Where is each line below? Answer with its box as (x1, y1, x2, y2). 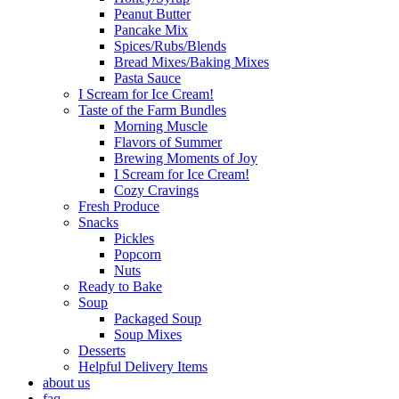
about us (43, 375, 90, 390)
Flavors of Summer (114, 134, 222, 150)
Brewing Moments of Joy (114, 151, 257, 166)
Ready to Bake (78, 279, 162, 294)
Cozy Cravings (114, 183, 199, 198)
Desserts (78, 343, 126, 358)
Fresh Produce (78, 199, 159, 214)
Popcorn (114, 247, 161, 262)
